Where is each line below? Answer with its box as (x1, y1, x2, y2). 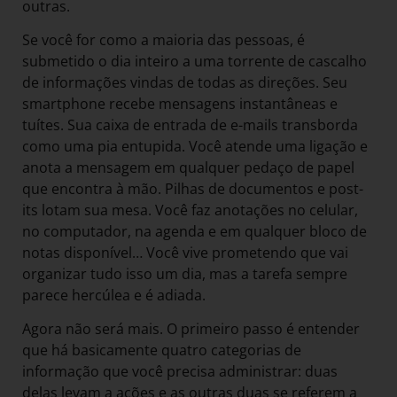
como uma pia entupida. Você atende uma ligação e (22, 136, 368, 156)
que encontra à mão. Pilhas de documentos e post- (22, 178, 363, 198)
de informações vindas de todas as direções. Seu (22, 72, 347, 92)
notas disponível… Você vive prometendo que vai (22, 242, 348, 262)
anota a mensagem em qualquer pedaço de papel (22, 157, 354, 177)
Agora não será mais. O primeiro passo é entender (22, 319, 360, 339)
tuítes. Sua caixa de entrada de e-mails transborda (22, 114, 358, 135)
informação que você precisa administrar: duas (22, 362, 338, 382)
